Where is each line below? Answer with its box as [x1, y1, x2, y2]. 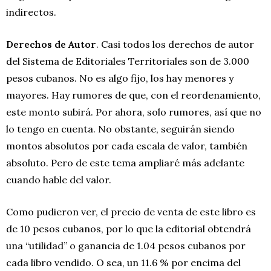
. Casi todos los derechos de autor [96, 38, 254, 50]
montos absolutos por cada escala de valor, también [6, 139, 247, 152]
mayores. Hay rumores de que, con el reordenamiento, [6, 88, 261, 101]
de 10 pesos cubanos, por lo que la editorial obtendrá [6, 222, 251, 235]
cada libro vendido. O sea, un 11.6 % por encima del [6, 256, 241, 269]
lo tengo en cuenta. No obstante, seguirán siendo [6, 122, 235, 135]
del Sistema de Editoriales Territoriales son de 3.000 [6, 54, 249, 67]
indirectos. [6, 5, 56, 18]
